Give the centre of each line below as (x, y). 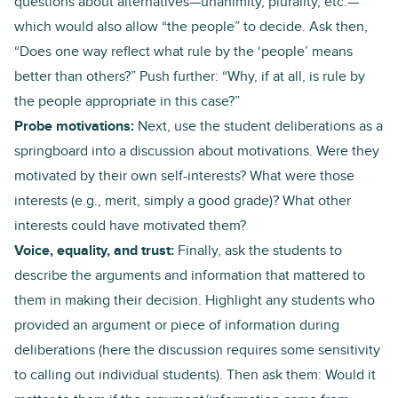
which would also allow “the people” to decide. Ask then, (191, 26)
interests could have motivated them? (130, 225)
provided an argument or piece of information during (177, 325)
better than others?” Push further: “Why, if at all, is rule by (190, 76)
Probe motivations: (74, 126)
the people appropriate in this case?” (127, 101)
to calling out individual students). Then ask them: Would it (195, 374)
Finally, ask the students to (258, 250)
